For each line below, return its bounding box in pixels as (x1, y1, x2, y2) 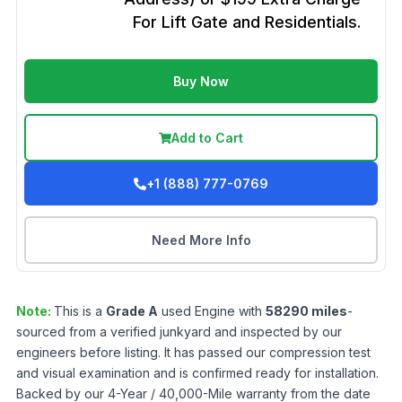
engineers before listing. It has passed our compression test (16, 345, 371, 360)
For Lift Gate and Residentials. (133, 13, 361, 31)
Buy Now (173, 74, 229, 89)
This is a (54, 303, 106, 319)
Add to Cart (171, 130, 243, 145)
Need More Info (151, 232, 251, 248)
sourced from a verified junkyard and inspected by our (16, 324, 342, 339)
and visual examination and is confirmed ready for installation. (16, 365, 379, 380)
